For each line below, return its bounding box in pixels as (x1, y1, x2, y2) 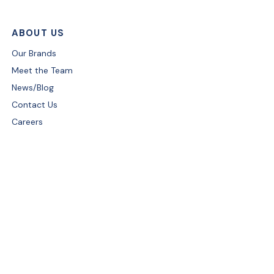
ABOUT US (11, 27, 65, 39)
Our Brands (11, 48, 56, 59)
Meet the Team (11, 65, 73, 76)
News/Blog (11, 82, 54, 93)
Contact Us (11, 99, 57, 110)
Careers (11, 116, 43, 127)
